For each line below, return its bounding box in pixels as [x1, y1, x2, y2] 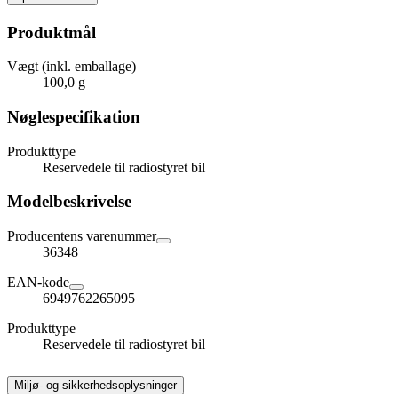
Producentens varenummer [7, 228, 156, 244]
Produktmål [7, 22, 96, 42]
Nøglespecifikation [7, 107, 140, 127]
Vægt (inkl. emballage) [7, 59, 136, 75]
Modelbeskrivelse [7, 192, 131, 211]
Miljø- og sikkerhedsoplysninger [14, 378, 177, 393]
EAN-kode [7, 275, 69, 291]
